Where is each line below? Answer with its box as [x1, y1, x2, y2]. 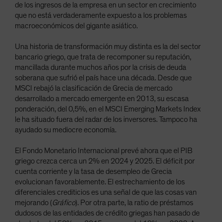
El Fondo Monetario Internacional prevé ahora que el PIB [15, 147, 192, 155]
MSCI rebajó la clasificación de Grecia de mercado [15, 84, 172, 92]
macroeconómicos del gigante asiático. [15, 22, 138, 30]
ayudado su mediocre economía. [15, 126, 116, 134]
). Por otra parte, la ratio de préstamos [75, 199, 193, 207]
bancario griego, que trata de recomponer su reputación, [15, 53, 191, 61]
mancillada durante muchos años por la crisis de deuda [15, 63, 186, 71]
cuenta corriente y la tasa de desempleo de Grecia [15, 167, 172, 175]
